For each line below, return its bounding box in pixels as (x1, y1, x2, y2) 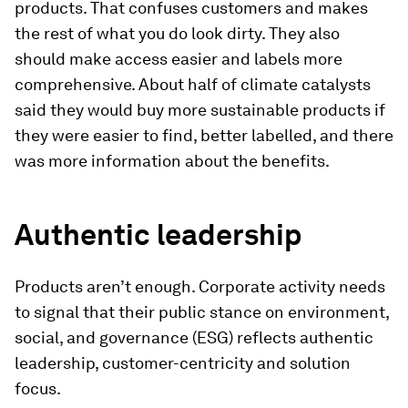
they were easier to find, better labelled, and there (15, 126, 393, 146)
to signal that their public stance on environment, (15, 302, 389, 322)
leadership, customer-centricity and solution (15, 353, 351, 373)
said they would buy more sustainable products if (15, 100, 385, 120)
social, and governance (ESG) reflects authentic (15, 328, 373, 348)
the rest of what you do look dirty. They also (15, 24, 340, 44)
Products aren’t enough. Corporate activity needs (15, 277, 385, 297)
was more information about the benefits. (15, 151, 330, 171)
